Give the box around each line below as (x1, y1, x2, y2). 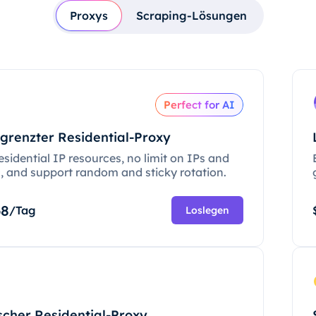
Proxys (69, 8, 108, 23)
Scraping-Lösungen (135, 8, 247, 23)
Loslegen (186, 204, 229, 217)
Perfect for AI (164, 98, 235, 111)
